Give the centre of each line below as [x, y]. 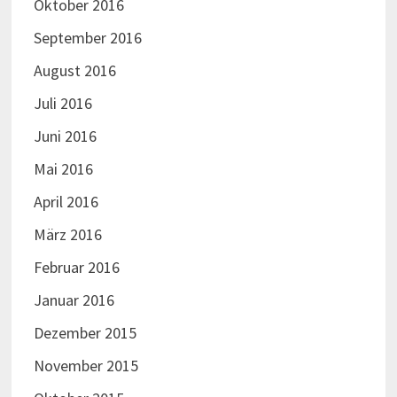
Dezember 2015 [85, 333]
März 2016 [67, 235]
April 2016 [66, 202]
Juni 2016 [65, 136]
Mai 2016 [63, 169]
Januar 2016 [74, 300]
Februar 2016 [76, 268]
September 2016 [87, 38]
